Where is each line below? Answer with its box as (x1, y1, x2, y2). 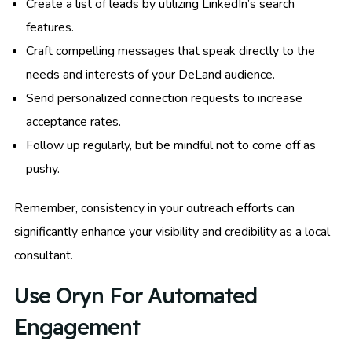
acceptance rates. (26, 112, 121, 130)
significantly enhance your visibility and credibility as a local (14, 222, 330, 240)
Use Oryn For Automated (14, 281, 257, 309)
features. (26, 18, 74, 36)
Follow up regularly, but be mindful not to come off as (26, 136, 316, 154)
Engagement (14, 313, 140, 340)
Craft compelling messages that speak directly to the (26, 42, 315, 60)
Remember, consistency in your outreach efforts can (14, 199, 295, 217)
